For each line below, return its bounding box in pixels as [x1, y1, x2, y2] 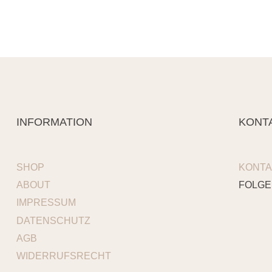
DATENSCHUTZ [16, 215, 91, 226]
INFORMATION [16, 115, 93, 128]
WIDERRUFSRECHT [16, 251, 112, 262]
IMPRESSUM [16, 197, 76, 208]
